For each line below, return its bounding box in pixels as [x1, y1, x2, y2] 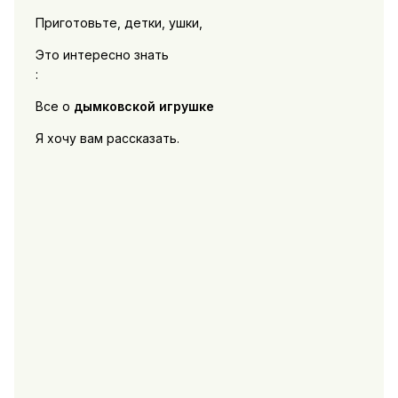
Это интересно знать [35, 47, 169, 63]
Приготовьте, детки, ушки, [35, 15, 203, 31]
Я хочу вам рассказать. [35, 131, 179, 147]
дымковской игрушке [73, 99, 214, 115]
